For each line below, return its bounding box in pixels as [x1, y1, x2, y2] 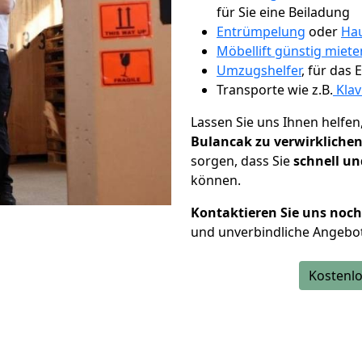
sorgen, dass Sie [191, 152, 293, 170]
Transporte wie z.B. [217, 81, 333, 99]
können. [191, 171, 241, 189]
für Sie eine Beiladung [217, 3, 350, 21]
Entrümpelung [217, 23, 305, 40]
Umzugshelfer [217, 61, 301, 79]
